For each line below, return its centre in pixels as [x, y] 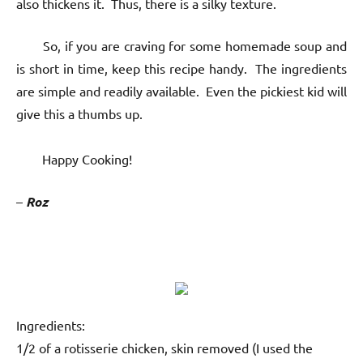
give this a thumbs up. [79, 114]
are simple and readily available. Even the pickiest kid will [181, 91]
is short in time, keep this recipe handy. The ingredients [181, 68]
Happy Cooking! [74, 159]
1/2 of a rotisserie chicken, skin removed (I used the [164, 348]
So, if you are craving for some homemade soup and [181, 46]
